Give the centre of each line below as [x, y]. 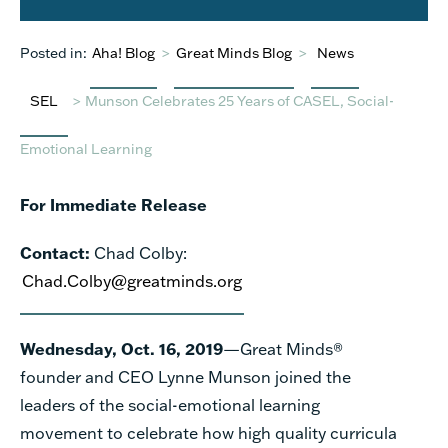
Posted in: [53, 52]
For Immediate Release [113, 204]
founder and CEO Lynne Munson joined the [185, 376]
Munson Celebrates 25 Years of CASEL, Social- [239, 100]
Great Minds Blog [234, 52]
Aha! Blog [123, 52]
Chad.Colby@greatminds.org [132, 280]
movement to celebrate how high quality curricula [208, 432]
